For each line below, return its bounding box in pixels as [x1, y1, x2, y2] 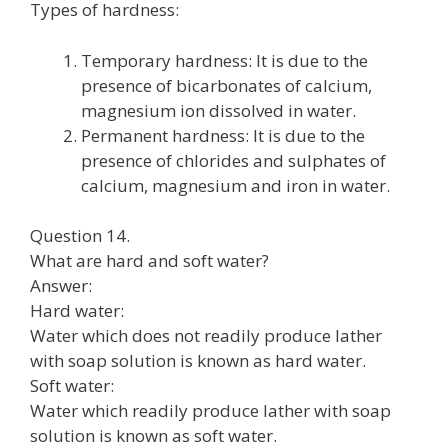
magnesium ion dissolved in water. [81, 98, 356, 122]
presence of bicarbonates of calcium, [81, 73, 372, 97]
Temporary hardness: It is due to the [81, 48, 368, 72]
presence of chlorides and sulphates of [81, 148, 386, 172]
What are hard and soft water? [30, 249, 269, 272]
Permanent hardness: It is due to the [81, 123, 365, 147]
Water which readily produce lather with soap [30, 399, 391, 422]
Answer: [30, 274, 92, 297]
